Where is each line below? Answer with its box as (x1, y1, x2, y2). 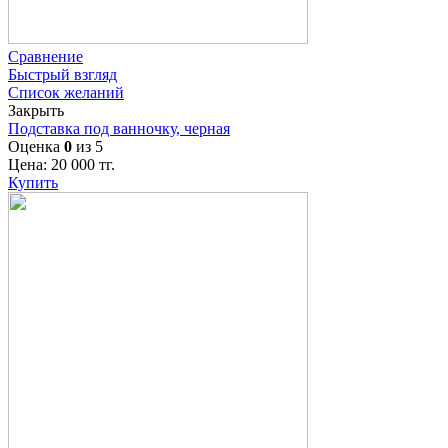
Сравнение (8, 47, 83, 65)
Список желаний (8, 83, 124, 101)
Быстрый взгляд (8, 65, 117, 83)
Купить (8, 173, 58, 191)
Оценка (8, 137, 64, 155)
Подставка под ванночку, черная (8, 119, 230, 137)
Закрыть (8, 101, 64, 119)
